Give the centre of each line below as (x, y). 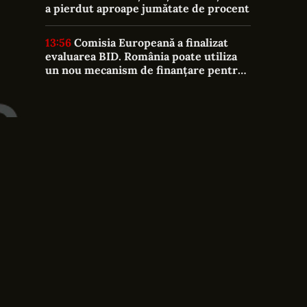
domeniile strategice (100, 84)
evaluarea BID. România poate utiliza (141, 56)
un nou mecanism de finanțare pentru (145, 70)
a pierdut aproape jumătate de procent (147, 8)
